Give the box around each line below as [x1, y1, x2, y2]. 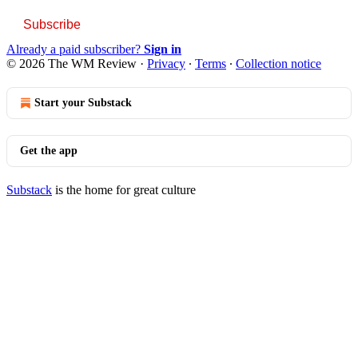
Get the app [20, 144, 78, 157]
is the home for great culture [52, 182, 196, 197]
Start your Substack [34, 96, 132, 109]
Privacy [147, 56, 185, 70]
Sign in [144, 42, 181, 56]
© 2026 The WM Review [6, 56, 137, 70]
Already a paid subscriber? [6, 42, 144, 56]
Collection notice [236, 56, 321, 70]
